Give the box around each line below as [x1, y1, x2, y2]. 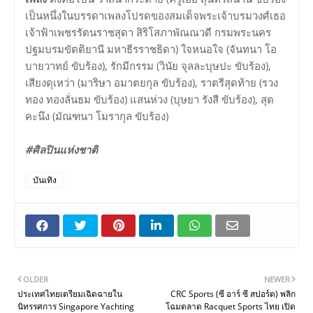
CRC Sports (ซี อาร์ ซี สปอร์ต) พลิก [170, 288, 296, 300]
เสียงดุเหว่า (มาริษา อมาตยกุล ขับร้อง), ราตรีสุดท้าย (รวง [25, 75, 278, 90]
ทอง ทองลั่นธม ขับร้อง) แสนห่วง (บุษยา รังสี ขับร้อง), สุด [25, 92, 274, 107]
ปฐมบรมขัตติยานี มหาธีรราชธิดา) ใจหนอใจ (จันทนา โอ [25, 42, 277, 57]
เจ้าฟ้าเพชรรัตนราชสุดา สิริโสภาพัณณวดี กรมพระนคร [25, 25, 271, 40]
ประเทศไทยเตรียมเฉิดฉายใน [17, 288, 122, 300]
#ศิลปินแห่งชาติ [25, 143, 98, 157]
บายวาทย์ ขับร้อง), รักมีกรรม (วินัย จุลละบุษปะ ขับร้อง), [25, 59, 271, 73]
